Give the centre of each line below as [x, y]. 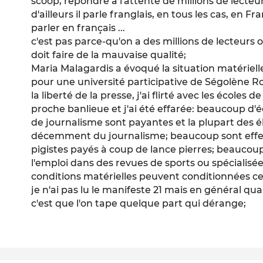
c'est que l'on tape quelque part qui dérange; [139, 204]
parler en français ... [78, 28]
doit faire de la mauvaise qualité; [109, 55]
